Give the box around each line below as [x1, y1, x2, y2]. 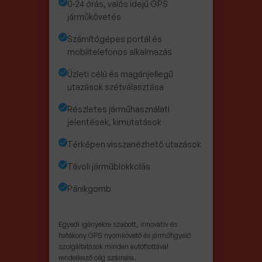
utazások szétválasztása [67, 82, 164, 92]
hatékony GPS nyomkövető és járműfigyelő [58, 231, 191, 240]
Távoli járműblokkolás [67, 161, 150, 172]
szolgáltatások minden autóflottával [58, 242, 168, 251]
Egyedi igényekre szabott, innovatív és [58, 220, 177, 229]
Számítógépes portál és [67, 34, 162, 44]
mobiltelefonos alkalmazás [67, 47, 172, 57]
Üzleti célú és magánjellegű [67, 69, 173, 80]
